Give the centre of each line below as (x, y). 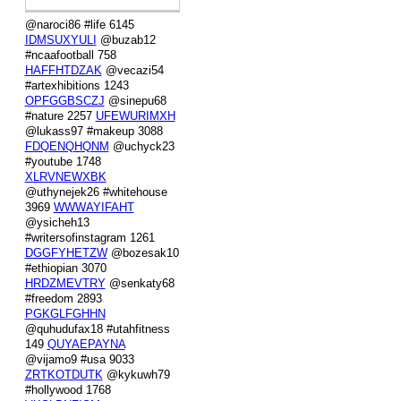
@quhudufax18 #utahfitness (97, 328)
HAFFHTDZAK (63, 70)
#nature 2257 (60, 115)
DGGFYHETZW (66, 252)
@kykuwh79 (136, 374)
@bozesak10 (143, 252)
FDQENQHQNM (67, 146)
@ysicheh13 (57, 222)
